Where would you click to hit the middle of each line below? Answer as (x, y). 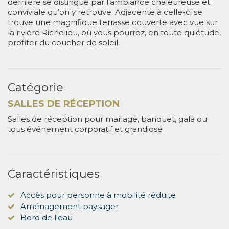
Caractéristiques (54, 174)
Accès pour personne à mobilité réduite (98, 195)
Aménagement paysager (70, 206)
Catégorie (36, 87)
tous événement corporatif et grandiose (85, 129)
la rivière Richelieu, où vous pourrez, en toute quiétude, (114, 32)
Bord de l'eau (47, 217)
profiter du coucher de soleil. (64, 42)
